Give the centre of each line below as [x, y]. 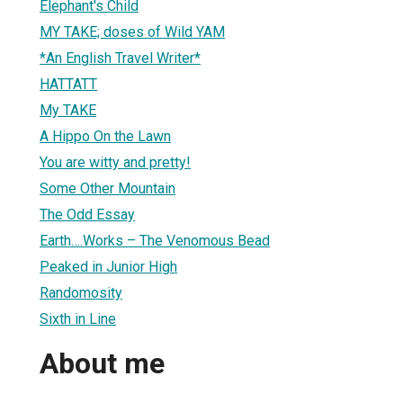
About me [102, 364]
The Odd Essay [87, 214]
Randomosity [81, 292]
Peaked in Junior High [108, 266]
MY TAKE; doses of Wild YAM [132, 31]
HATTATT [68, 84]
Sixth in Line [78, 318]
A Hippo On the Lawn [105, 136]
